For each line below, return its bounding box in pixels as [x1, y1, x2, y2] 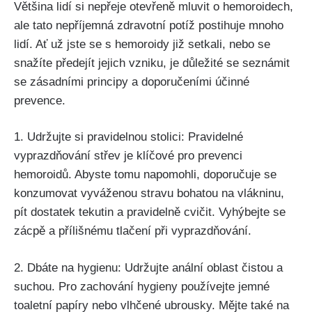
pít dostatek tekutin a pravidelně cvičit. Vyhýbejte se [14, 205, 286, 219]
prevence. [14, 93, 65, 107]
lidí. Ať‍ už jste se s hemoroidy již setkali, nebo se [14, 37, 270, 51]
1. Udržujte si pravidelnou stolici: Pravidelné [14, 130, 243, 144]
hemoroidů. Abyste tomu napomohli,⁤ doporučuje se [14, 168, 276, 182]
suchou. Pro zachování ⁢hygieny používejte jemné [14, 279, 270, 293]
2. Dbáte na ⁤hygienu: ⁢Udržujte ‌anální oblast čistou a [14, 260, 283, 274]
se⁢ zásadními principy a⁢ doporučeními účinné [14, 75, 249, 88]
